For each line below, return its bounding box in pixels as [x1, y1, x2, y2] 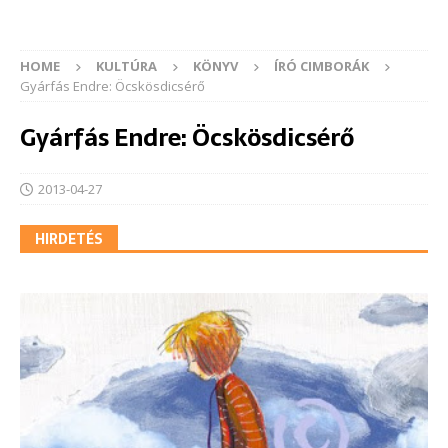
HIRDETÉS [35, 228, 103, 251]
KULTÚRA [96, 57, 157, 76]
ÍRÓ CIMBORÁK [274, 57, 369, 76]
